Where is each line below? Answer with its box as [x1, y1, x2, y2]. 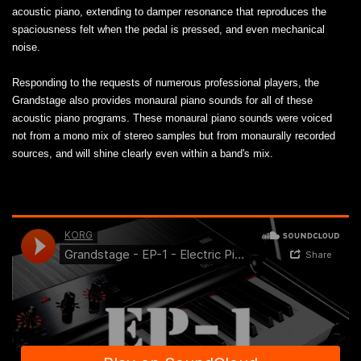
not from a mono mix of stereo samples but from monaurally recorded [12, 129, 335, 142]
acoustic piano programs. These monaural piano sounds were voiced [12, 111, 332, 124]
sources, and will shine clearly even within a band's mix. [12, 147, 273, 160]
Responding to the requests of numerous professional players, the [12, 76, 319, 89]
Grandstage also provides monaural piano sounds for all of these [12, 93, 313, 106]
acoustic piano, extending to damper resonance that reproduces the [12, 5, 326, 18]
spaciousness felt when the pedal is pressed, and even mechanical [12, 23, 325, 35]
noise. [12, 40, 40, 53]
